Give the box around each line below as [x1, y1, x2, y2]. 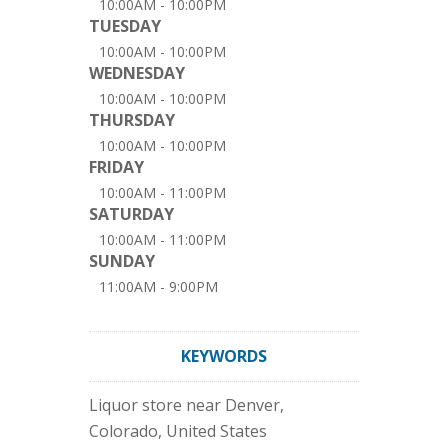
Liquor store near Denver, [89, 394, 284, 417]
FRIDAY [89, 156, 144, 179]
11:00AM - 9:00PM [99, 277, 218, 297]
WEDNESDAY [89, 62, 185, 85]
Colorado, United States [89, 420, 267, 443]
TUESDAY [89, 15, 161, 38]
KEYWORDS [181, 345, 267, 368]
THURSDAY [89, 109, 175, 132]
